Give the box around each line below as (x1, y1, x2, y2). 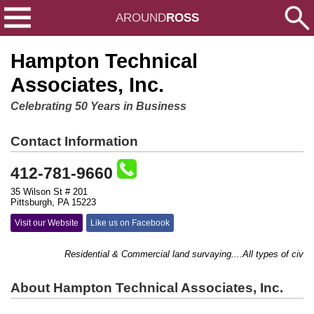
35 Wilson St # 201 (11, 186, 88, 197)
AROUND (115, 11, 166, 25)
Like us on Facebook (90, 218, 170, 228)
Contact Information (11, 134, 138, 149)
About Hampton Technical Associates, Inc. (11, 280, 283, 295)
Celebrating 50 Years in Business (11, 100, 186, 112)
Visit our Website (15, 218, 78, 228)
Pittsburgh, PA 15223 (11, 197, 96, 207)
